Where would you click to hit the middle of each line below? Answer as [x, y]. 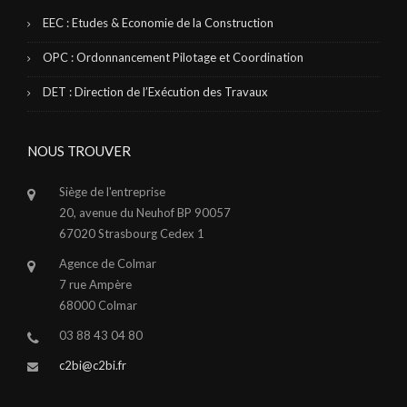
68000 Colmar [98, 305]
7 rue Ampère [95, 284]
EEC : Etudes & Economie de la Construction [158, 22]
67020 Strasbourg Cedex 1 [132, 233]
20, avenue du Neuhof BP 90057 [145, 212]
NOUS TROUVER [79, 150]
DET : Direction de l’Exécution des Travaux [155, 91]
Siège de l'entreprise [112, 191]
